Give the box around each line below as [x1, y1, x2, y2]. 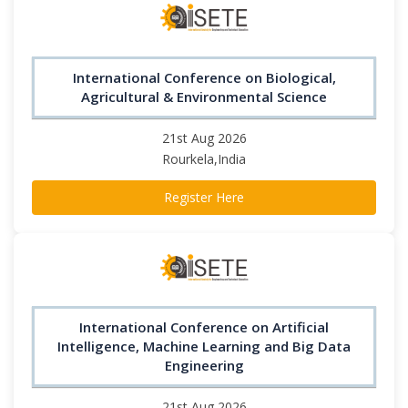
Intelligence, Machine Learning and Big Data [57, 337, 351, 356]
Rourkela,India [162, 149, 246, 168]
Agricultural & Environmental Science [81, 87, 327, 106]
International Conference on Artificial [79, 318, 329, 337]
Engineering [164, 356, 244, 375]
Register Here [164, 188, 244, 206]
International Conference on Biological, [72, 67, 336, 87]
